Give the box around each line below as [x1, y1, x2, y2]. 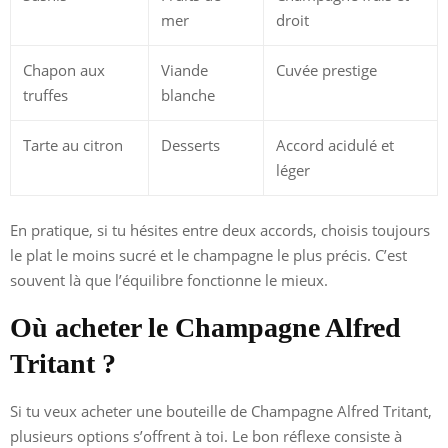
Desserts [161, 134, 220, 155]
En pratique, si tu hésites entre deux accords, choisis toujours [10, 219, 430, 240]
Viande [161, 59, 208, 80]
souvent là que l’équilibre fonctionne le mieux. [10, 269, 328, 290]
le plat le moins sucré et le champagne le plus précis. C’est [10, 244, 407, 265]
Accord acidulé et [276, 134, 394, 155]
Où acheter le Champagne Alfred [10, 311, 401, 343]
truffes [23, 84, 68, 105]
